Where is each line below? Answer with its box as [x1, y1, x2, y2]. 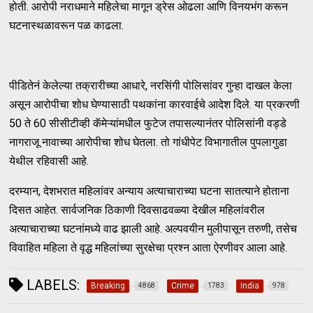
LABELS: [23, 276, 80, 293]
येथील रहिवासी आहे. [9, 154, 89, 168]
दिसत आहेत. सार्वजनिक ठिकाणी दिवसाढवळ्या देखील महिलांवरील [9, 203, 265, 217]
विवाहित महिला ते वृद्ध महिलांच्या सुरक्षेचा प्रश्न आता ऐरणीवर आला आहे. [9, 240, 288, 254]
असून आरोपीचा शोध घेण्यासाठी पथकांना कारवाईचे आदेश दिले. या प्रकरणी [9, 97, 300, 111]
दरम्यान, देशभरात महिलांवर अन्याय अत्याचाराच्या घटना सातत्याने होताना [9, 184, 290, 198]
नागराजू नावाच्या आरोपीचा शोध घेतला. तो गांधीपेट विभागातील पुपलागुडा [9, 135, 288, 149]
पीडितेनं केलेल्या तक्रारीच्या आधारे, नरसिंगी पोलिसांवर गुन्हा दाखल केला [9, 78, 293, 92]
